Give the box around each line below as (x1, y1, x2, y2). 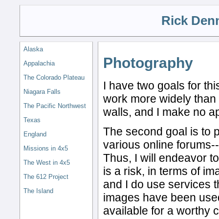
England (23, 131, 46, 138)
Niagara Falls (23, 88, 61, 96)
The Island (23, 187, 53, 195)
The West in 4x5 (23, 159, 70, 167)
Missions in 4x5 (23, 145, 68, 153)
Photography (103, 55, 193, 71)
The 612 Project (23, 173, 68, 181)
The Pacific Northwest (23, 102, 86, 110)
